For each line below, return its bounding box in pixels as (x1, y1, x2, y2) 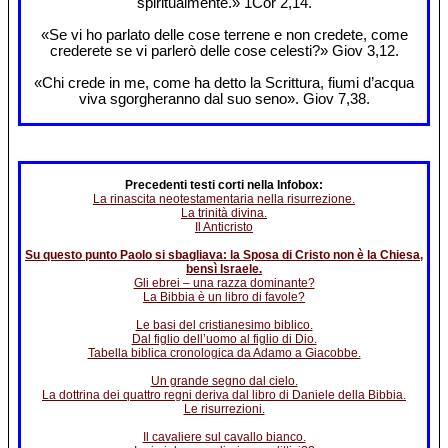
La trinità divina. (181, 206, 267, 221)
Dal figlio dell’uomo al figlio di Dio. (131, 332, 317, 347)
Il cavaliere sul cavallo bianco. (142, 430, 306, 445)
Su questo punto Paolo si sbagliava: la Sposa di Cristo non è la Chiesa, (25, 248, 423, 263)
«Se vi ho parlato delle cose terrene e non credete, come (40, 26, 408, 43)
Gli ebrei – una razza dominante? (133, 276, 315, 291)
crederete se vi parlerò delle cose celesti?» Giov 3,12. (49, 42, 399, 59)
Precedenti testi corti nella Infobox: (125, 178, 323, 193)
